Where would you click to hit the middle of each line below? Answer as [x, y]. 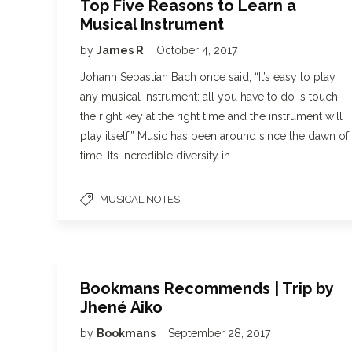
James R [121, 50]
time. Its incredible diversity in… [158, 156]
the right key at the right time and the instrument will [211, 116]
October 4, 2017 [197, 50]
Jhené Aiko [121, 307]
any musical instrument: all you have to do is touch [209, 97]
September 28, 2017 [219, 333]
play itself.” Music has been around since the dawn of [214, 136]
